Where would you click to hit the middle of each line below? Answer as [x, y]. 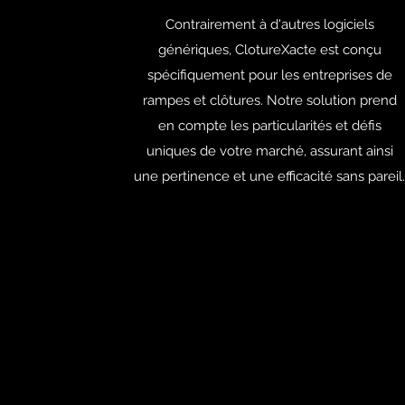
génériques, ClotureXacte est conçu [269, 50]
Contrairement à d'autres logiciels [269, 24]
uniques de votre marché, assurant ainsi [269, 151]
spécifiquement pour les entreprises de [269, 75]
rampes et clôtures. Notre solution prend [269, 100]
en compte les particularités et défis [269, 126]
